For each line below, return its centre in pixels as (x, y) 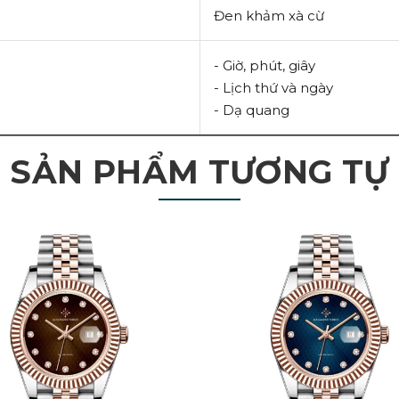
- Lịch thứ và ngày (273, 88)
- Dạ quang (252, 110)
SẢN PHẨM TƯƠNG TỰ (199, 172)
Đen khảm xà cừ (271, 16)
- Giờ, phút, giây (265, 65)
